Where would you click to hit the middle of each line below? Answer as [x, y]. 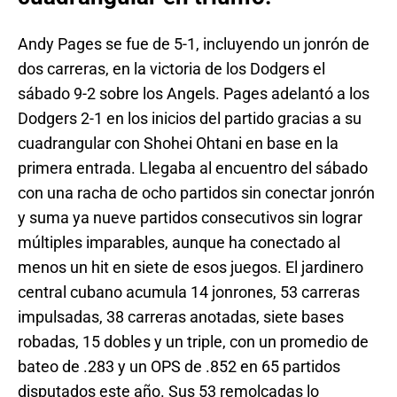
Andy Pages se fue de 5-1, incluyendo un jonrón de [194, 44]
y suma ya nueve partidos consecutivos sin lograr [190, 218]
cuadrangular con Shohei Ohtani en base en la [178, 144]
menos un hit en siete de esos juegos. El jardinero [191, 268]
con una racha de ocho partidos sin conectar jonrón [196, 193]
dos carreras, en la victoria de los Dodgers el [171, 69]
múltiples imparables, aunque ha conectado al [179, 243]
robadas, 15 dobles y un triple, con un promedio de [193, 342]
